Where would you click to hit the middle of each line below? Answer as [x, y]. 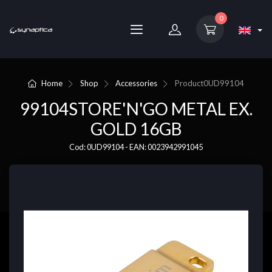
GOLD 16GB [136, 129]
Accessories [137, 83]
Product [189, 83]
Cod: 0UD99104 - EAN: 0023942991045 [136, 147]
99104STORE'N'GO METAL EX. [136, 109]
